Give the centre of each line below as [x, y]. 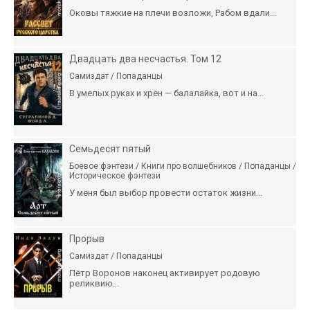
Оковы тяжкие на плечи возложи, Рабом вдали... [173, 13]
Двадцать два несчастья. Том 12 [145, 59]
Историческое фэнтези [115, 176]
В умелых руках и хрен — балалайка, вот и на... [166, 93]
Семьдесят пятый [110, 149]
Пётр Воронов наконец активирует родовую [165, 273]
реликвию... [94, 284]
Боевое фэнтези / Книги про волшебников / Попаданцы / [183, 166]
